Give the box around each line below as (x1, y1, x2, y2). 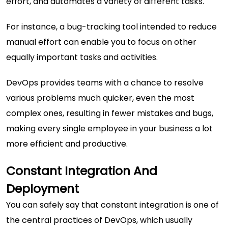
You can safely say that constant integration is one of (6, 199, 219, 211)
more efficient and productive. (6, 138, 128, 150)
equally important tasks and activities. (6, 51, 158, 63)
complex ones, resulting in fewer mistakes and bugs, (6, 107, 213, 119)
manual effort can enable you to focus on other (6, 36, 196, 48)
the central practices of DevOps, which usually (6, 214, 192, 226)
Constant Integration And (6, 162, 157, 179)
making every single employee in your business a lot (6, 123, 213, 134)
